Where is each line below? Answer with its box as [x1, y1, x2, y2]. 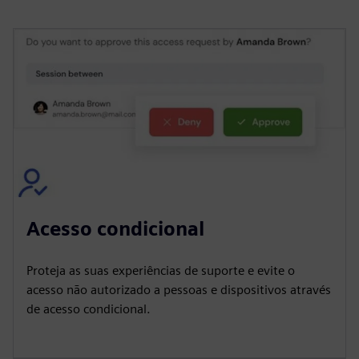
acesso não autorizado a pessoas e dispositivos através [26, 282, 331, 298]
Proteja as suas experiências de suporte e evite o [26, 263, 295, 279]
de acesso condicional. [26, 301, 151, 317]
